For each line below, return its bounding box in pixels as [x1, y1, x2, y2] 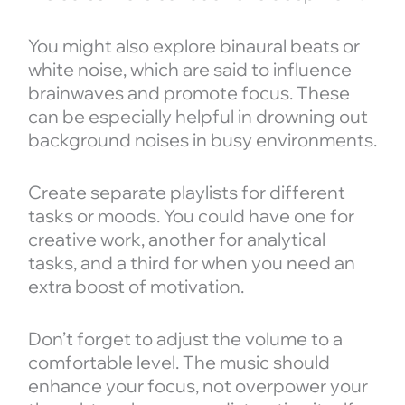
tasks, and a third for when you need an [27, 251, 355, 275]
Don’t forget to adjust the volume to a [27, 327, 343, 351]
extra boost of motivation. [27, 275, 244, 298]
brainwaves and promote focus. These [27, 81, 350, 105]
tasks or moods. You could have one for [27, 204, 354, 228]
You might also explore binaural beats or [27, 34, 360, 58]
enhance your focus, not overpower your [27, 374, 368, 398]
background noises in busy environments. [27, 128, 377, 152]
